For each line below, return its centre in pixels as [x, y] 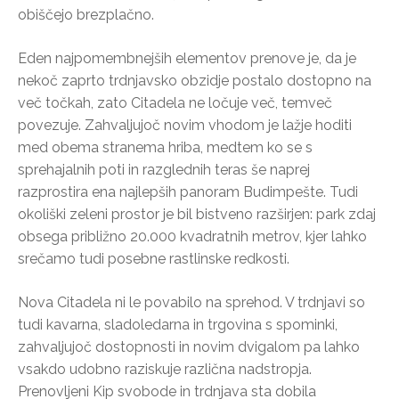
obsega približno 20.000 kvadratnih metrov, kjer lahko [192, 237]
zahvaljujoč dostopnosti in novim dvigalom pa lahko [189, 347]
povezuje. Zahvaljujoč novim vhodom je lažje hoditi [185, 126]
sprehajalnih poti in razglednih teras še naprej [164, 170]
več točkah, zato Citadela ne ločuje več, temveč [175, 103]
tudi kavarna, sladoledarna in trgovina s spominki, [178, 325]
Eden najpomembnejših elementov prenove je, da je [187, 59]
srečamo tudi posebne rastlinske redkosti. [154, 259]
